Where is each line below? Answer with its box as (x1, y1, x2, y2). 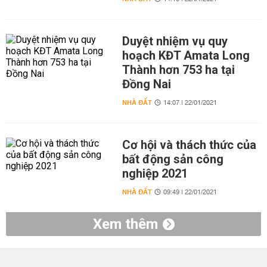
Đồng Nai (122, 77, 171, 91)
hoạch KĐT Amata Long (122, 48, 250, 63)
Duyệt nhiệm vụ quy (122, 34, 228, 48)
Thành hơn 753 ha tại (122, 63, 235, 77)
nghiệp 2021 (122, 166, 188, 181)
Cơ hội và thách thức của (122, 138, 256, 152)
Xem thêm (92, 216, 158, 232)
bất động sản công (122, 152, 223, 166)
